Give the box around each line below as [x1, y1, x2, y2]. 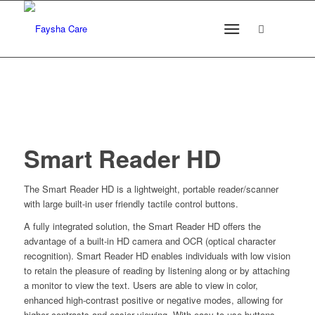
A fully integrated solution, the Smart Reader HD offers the [23, 219, 261, 233]
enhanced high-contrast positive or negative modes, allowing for [23, 293, 283, 307]
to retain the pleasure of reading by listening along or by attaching [23, 264, 290, 278]
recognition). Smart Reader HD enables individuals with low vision [23, 249, 290, 263]
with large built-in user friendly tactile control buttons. [23, 197, 238, 210]
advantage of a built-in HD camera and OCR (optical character [23, 234, 276, 248]
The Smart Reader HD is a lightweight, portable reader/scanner [23, 182, 278, 195]
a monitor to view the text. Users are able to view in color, [23, 278, 258, 292]
